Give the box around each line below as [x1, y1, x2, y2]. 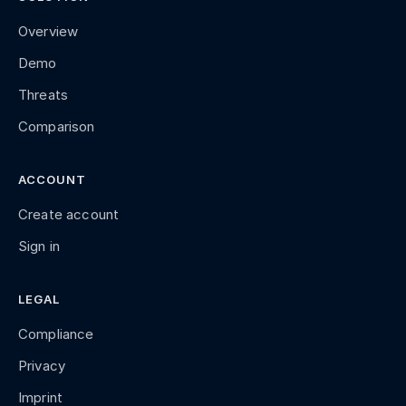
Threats [18, 86, 69, 104]
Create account [18, 206, 120, 224]
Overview [18, 23, 79, 41]
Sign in [18, 237, 61, 256]
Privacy [18, 357, 66, 375]
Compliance [18, 325, 94, 343]
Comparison [18, 118, 95, 136]
